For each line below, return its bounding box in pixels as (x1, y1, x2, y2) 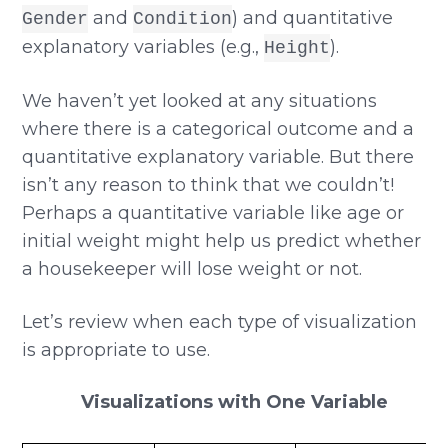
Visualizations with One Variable (81, 391, 389, 414)
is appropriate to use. (22, 339, 211, 362)
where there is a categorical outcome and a (22, 118, 415, 141)
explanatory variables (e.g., (22, 36, 265, 59)
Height (264, 38, 331, 59)
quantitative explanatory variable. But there (22, 146, 415, 169)
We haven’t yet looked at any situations (22, 90, 378, 113)
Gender (22, 9, 89, 30)
